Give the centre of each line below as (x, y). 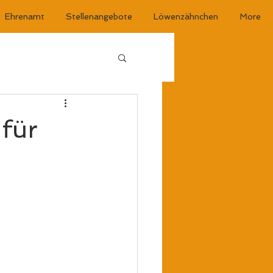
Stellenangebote (99, 16)
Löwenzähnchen (186, 16)
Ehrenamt (25, 16)
